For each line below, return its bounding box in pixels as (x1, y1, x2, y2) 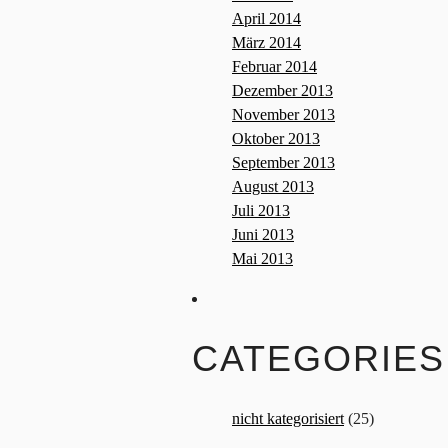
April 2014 (232, 10, 301, 28)
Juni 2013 (232, 226, 294, 244)
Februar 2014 (232, 58, 317, 76)
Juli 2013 (232, 202, 290, 220)
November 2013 (232, 106, 335, 124)
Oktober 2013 (232, 130, 320, 148)
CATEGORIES (192, 338, 445, 380)
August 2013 (232, 178, 314, 196)
